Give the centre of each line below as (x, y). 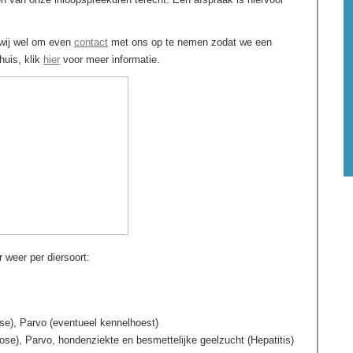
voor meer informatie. (110, 59)
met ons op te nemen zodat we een (190, 42)
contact (91, 42)
